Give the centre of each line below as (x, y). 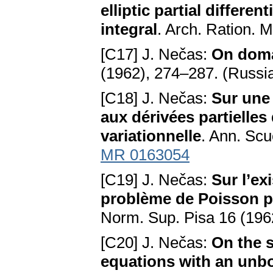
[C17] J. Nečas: (156, 55)
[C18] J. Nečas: (156, 98)
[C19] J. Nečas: (156, 180)
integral (129, 30)
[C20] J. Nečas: (156, 243)
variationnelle (151, 136)
